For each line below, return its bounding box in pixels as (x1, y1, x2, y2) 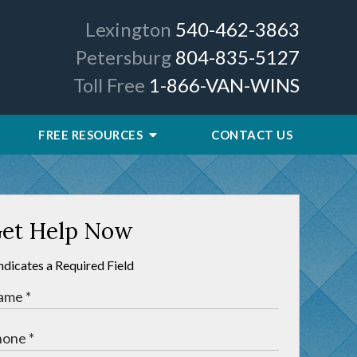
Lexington (85, 18, 171, 41)
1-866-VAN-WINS (149, 73, 300, 96)
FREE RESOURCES (38, 127, 146, 142)
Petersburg (76, 45, 171, 69)
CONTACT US (211, 127, 292, 142)
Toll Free (73, 73, 145, 96)
